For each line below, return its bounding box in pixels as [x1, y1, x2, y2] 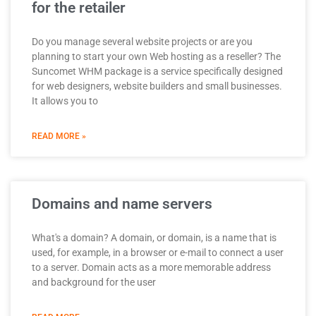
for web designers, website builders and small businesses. [32, 80, 282, 92]
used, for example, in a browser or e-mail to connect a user [32, 246, 284, 258]
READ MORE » [32, 130, 86, 141]
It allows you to [32, 95, 98, 107]
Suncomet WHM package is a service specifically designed [32, 65, 283, 77]
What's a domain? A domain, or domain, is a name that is [32, 231, 276, 243]
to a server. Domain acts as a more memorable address [32, 261, 271, 273]
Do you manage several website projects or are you [32, 35, 253, 47]
